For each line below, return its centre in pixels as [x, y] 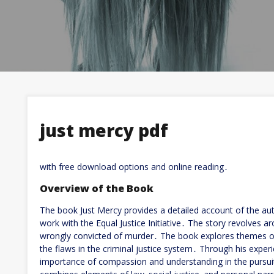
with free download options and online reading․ [134, 166]
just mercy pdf [104, 130]
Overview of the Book [97, 188]
